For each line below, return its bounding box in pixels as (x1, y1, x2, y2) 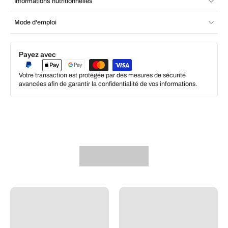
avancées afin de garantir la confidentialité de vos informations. (19, 80, 197, 88)
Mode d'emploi (14, 18, 56, 26)
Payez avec (19, 50, 56, 59)
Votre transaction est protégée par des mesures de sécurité (19, 71, 186, 79)
